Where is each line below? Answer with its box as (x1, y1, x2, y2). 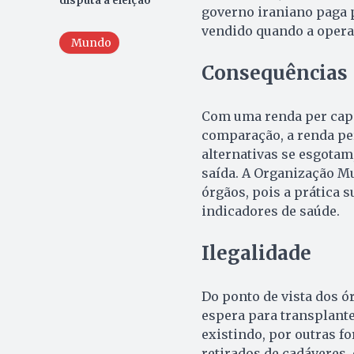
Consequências (201, 60, 348, 85)
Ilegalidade (201, 240, 311, 265)
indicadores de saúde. (201, 202, 340, 219)
